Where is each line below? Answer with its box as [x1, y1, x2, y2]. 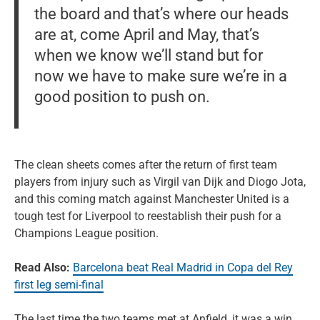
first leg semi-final [14, 277, 104, 291]
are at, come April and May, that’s [34, 24, 259, 44]
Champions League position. [14, 226, 159, 240]
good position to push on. [34, 86, 210, 106]
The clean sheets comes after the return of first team [14, 157, 277, 171]
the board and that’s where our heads [34, 4, 289, 23]
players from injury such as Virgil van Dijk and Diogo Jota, [14, 174, 306, 189]
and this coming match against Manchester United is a [14, 191, 289, 206]
